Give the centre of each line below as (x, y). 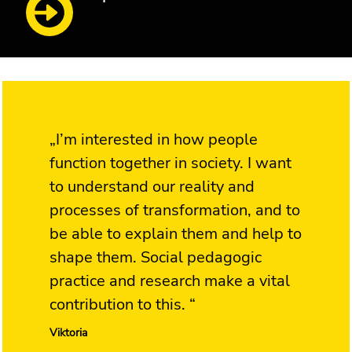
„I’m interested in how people (154, 139)
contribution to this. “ (123, 304)
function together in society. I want (170, 163)
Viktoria (68, 332)
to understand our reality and (152, 186)
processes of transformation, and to (175, 210)
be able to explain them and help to (176, 233)
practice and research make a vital (170, 280)
